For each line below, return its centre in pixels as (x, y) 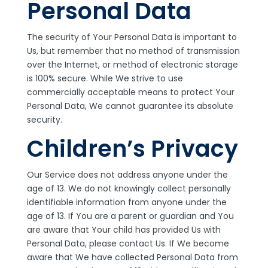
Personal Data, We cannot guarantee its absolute (130, 106)
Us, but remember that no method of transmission (133, 51)
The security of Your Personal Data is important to (132, 37)
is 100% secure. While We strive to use (105, 78)
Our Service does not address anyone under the (127, 175)
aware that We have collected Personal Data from (132, 257)
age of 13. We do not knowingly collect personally (129, 188)
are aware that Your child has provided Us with (124, 230)
